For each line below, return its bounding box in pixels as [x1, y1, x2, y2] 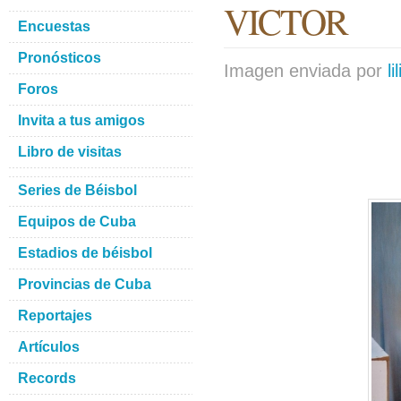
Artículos [18, 339, 80, 354]
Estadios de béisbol [18, 245, 152, 260]
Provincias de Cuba [18, 277, 151, 292]
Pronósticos [18, 50, 101, 65]
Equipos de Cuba [18, 214, 136, 229]
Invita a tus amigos [18, 113, 145, 128]
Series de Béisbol [18, 183, 137, 198]
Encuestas [18, 19, 90, 34]
